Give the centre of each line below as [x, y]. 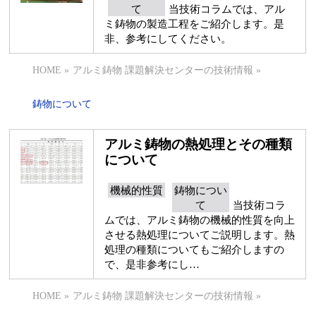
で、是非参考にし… [152, 264]
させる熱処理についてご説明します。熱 [200, 235]
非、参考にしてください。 [168, 38]
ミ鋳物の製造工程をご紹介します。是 [195, 24]
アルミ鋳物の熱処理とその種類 [199, 144]
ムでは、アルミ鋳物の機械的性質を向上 [200, 220]
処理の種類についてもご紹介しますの [195, 249]
